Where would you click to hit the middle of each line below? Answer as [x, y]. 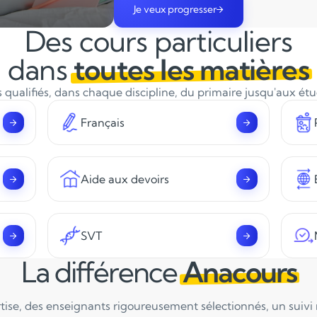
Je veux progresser [175, 9]
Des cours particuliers [158, 41]
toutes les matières [191, 70]
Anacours [239, 272]
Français [102, 122]
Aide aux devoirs [125, 179]
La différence [102, 272]
